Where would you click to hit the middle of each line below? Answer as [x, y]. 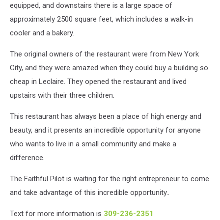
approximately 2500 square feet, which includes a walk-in [101, 19]
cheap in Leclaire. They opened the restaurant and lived [98, 81]
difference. [27, 157]
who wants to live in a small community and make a [93, 144]
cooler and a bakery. [42, 33]
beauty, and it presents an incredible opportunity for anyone [105, 130]
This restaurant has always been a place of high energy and [106, 116]
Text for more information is [57, 213]
